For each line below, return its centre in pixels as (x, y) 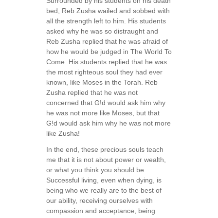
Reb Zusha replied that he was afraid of (107, 42)
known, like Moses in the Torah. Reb (102, 82)
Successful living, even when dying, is (104, 180)
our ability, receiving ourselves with (100, 201)
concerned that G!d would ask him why (106, 103)
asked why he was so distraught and (102, 31)
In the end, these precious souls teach (105, 150)
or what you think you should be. (96, 170)
